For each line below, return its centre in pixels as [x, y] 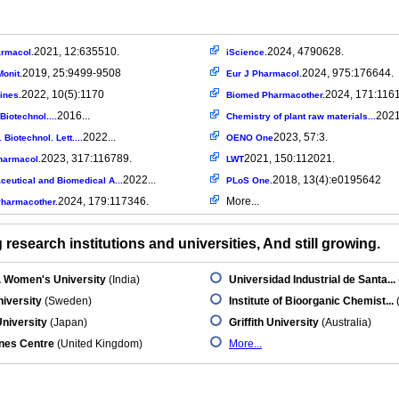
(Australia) [345, 322]
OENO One [250, 138]
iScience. [247, 52]
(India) [123, 280]
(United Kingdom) [98, 344]
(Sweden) [67, 301]
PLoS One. [249, 180]
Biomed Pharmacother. [276, 95]
